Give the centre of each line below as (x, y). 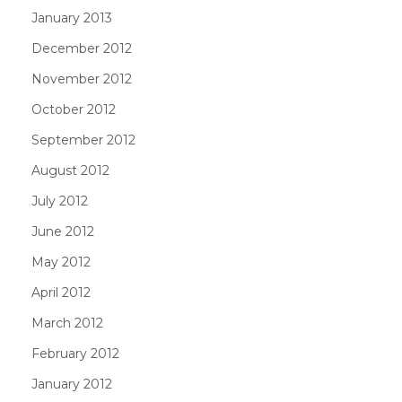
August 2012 (70, 170)
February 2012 (75, 353)
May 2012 (61, 262)
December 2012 (82, 48)
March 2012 (67, 323)
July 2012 (60, 201)
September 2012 (83, 140)
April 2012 (61, 292)
